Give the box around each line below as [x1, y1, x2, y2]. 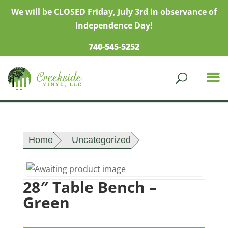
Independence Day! [75, 20, 153, 31]
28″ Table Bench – [22, 177, 157, 197]
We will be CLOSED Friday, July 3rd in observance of [11, 6, 217, 17]
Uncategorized [71, 135, 131, 145]
